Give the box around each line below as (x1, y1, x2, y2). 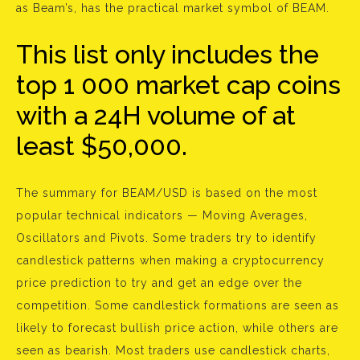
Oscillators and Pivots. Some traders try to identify (16, 231, 317, 245)
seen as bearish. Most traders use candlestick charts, (16, 344, 330, 358)
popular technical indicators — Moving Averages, (16, 209, 308, 223)
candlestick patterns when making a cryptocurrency (16, 254, 325, 268)
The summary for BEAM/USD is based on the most (16, 186, 317, 200)
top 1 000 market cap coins (16, 70, 341, 100)
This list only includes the (16, 39, 319, 70)
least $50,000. (16, 131, 187, 162)
